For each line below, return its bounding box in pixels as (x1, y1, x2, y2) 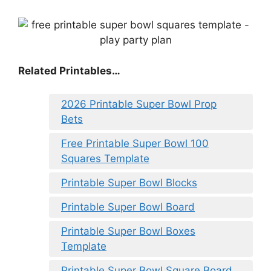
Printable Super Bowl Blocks (61, 177, 197, 189)
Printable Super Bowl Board (61, 201, 195, 214)
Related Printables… (18, 64, 120, 77)
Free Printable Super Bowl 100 (61, 137, 209, 150)
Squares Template (61, 152, 149, 165)
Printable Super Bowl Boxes (61, 225, 195, 238)
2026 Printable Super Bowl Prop (61, 98, 217, 111)
